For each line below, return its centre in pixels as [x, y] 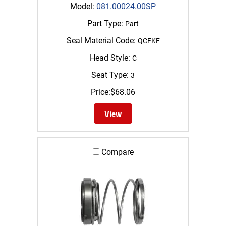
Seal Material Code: [101, 40]
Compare [116, 152]
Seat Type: [110, 75]
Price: [101, 92]
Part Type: [105, 23]
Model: [82, 6]
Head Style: [110, 58]
